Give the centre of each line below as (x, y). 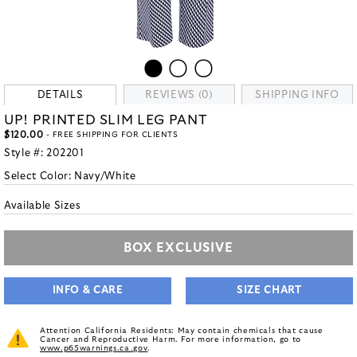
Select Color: (39, 177)
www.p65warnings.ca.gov (94, 348)
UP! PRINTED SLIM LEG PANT (106, 120)
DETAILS (60, 95)
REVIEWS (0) (179, 95)
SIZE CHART (269, 290)
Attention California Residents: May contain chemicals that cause (182, 331)
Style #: (25, 153)
